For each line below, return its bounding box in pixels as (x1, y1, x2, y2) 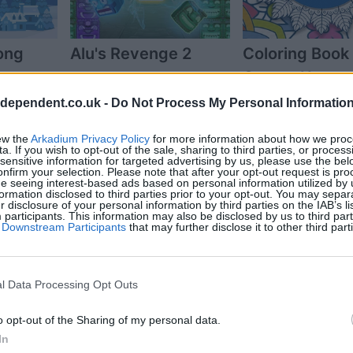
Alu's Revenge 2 (69, 43, 191, 63)
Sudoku (69, 290, 128, 310)
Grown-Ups (242, 67, 331, 87)
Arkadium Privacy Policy (31, 132, 150, 145)
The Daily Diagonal (69, 266, 210, 286)
